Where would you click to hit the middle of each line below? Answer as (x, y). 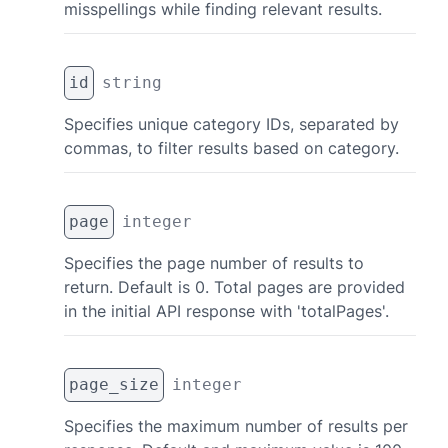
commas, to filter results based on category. (231, 148)
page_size (114, 384)
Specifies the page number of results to (214, 263)
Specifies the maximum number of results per (236, 426)
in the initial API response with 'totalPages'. (226, 311)
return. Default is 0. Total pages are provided (234, 287)
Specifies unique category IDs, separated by (231, 124)
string (132, 82)
